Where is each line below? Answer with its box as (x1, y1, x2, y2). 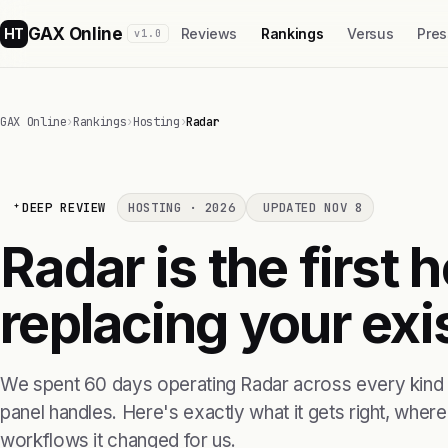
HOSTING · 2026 (128, 199, 236, 216)
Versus (347, 25, 394, 42)
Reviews (180, 25, 238, 42)
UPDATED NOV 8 (263, 199, 363, 216)
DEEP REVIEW (22, 199, 107, 216)
